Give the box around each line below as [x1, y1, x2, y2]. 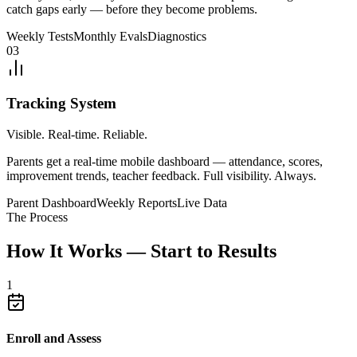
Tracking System [6, 95, 116, 112]
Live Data [177, 196, 227, 210]
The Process [6, 210, 68, 225]
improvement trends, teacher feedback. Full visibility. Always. [6, 169, 316, 183]
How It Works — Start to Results [6, 241, 277, 262]
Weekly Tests [6, 29, 73, 43]
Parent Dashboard [6, 196, 96, 210]
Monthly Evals [73, 29, 147, 43]
